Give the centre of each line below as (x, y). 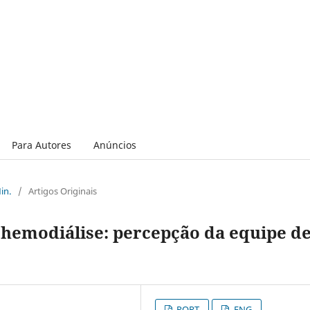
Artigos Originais (63, 191)
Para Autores (41, 145)
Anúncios (115, 145)
